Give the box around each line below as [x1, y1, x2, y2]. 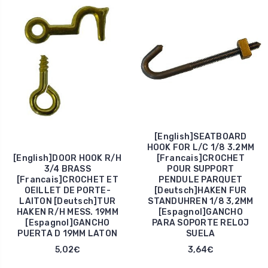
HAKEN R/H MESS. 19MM [16, 206, 118, 217]
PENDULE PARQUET [159, 174, 243, 185]
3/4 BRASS [44, 163, 91, 174]
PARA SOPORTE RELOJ [152, 217, 249, 228]
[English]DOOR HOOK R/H [13, 153, 122, 163]
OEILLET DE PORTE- [24, 185, 111, 196]
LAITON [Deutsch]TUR [19, 196, 116, 206]
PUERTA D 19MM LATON [17, 228, 118, 239]
